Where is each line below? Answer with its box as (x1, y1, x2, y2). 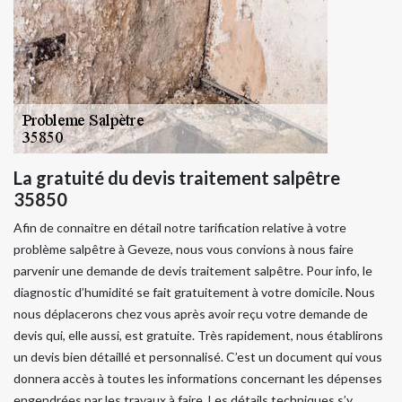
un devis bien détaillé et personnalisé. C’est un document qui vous (13, 349, 382, 365)
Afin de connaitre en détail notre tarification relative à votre (13, 220, 346, 236)
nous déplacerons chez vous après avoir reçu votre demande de (13, 306, 368, 322)
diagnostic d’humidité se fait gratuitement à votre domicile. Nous (13, 284, 375, 301)
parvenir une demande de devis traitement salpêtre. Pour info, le (13, 263, 372, 279)
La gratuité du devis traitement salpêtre (13, 167, 340, 189)
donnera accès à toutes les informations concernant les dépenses (13, 371, 382, 387)
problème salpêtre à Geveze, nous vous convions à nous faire (13, 241, 354, 258)
